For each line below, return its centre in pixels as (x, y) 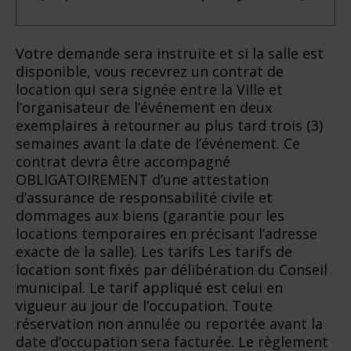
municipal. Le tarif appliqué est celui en (149, 287)
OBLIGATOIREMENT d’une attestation (142, 179)
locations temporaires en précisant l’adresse (166, 233)
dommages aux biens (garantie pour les (150, 215)
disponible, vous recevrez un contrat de (150, 71)
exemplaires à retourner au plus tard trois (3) (169, 125)
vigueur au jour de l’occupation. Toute (144, 305)
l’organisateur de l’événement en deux (144, 107)
